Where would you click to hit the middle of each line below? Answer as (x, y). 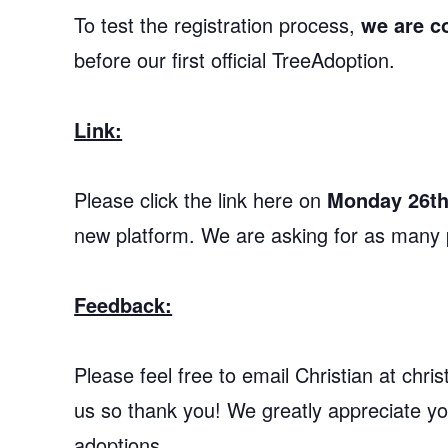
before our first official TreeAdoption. (235, 59)
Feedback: (123, 304)
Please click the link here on (201, 199)
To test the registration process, (218, 24)
